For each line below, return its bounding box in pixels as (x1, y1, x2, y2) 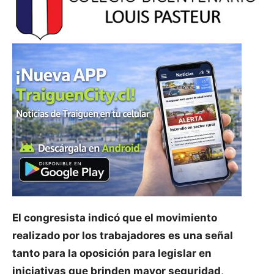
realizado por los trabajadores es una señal (12, 229, 233, 242)
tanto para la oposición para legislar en (12, 247, 212, 260)
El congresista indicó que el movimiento (12, 212, 217, 224)
